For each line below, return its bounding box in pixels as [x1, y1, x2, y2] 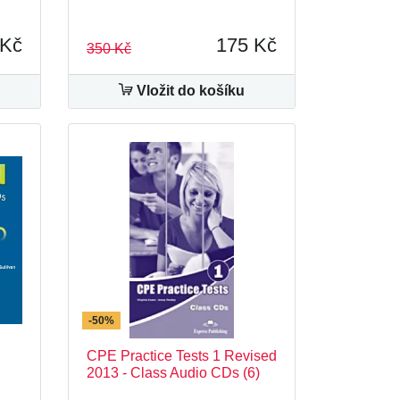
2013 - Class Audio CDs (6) [87, 365, 260, 380]
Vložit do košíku [133, 83, 245, 98]
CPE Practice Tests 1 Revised [87, 348, 277, 363]
